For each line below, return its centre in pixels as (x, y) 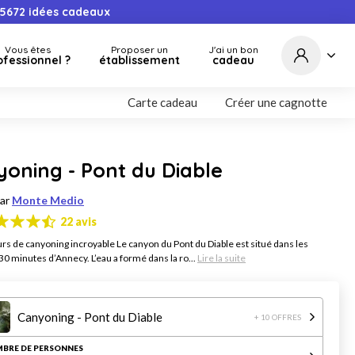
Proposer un (139, 50)
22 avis (78, 221)
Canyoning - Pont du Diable (90, 317)
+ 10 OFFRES (278, 317)
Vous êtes (27, 50)
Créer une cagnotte (276, 102)
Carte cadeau (162, 102)
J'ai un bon (233, 50)
